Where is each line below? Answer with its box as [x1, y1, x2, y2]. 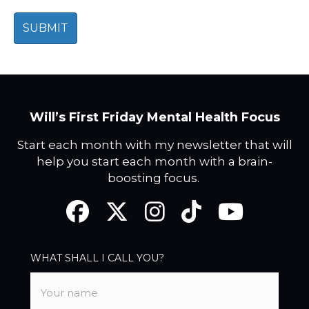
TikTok [180, 200, 210, 213]
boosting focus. [107, 171, 202, 186]
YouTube [217, 200, 259, 213]
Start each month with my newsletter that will [17, 138, 292, 152]
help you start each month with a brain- [37, 154, 272, 169]
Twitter [104, 200, 139, 213]
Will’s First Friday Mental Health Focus [29, 110, 280, 126]
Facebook [65, 200, 113, 213]
